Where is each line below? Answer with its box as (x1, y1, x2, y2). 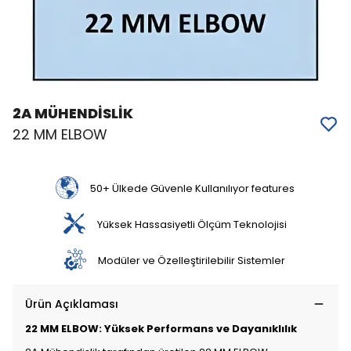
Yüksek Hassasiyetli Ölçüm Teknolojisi (96, 216, 287, 232)
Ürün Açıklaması (25, 296, 118, 312)
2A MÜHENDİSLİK (13, 103, 133, 123)
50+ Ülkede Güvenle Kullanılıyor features (89, 180, 295, 196)
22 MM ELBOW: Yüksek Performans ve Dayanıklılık (25, 321, 297, 336)
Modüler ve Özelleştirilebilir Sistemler (98, 252, 286, 268)
